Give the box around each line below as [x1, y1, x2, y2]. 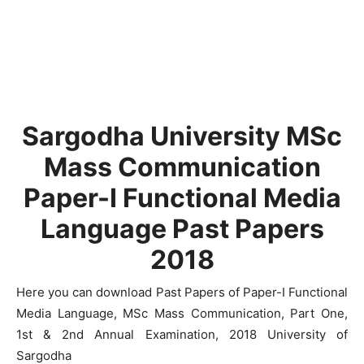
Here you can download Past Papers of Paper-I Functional [16, 284, 348, 300]
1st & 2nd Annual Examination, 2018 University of [16, 327, 348, 342]
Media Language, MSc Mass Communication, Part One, [16, 305, 348, 321]
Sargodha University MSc [22, 120, 342, 152]
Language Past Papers [40, 213, 324, 245]
